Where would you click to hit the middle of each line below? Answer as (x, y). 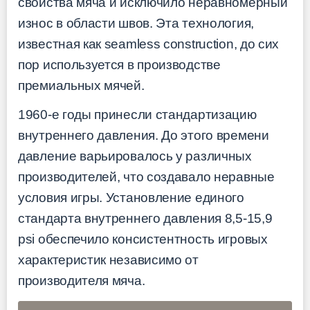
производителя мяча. (82, 281)
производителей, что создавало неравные (146, 177)
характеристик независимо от (108, 260)
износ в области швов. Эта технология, (136, 23)
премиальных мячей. (81, 85)
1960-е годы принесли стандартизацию (137, 115)
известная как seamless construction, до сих (149, 44)
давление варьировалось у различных (135, 156)
